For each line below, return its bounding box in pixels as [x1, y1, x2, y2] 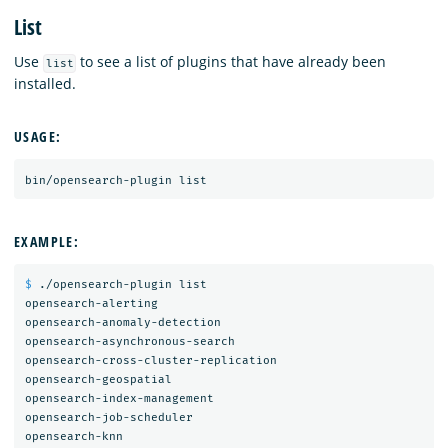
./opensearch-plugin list [38, 278, 207, 292]
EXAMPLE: [14, 231, 80, 251]
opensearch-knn [24, 430, 123, 444]
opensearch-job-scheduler [24, 411, 193, 425]
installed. [14, 73, 76, 93]
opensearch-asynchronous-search [24, 335, 235, 349]
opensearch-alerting [24, 297, 158, 311]
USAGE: [14, 127, 62, 147]
